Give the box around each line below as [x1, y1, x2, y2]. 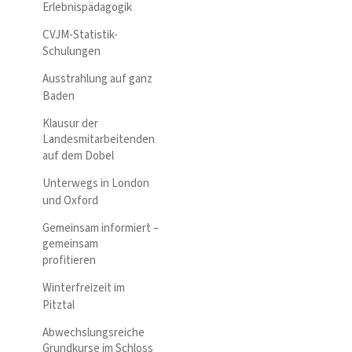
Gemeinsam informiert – [42, 219, 159, 236]
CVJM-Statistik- [42, 26, 118, 43]
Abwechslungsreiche [42, 324, 145, 341]
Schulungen [42, 43, 101, 60]
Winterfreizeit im [42, 280, 125, 297]
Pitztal [42, 296, 75, 313]
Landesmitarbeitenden [42, 130, 155, 148]
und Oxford [42, 192, 98, 209]
